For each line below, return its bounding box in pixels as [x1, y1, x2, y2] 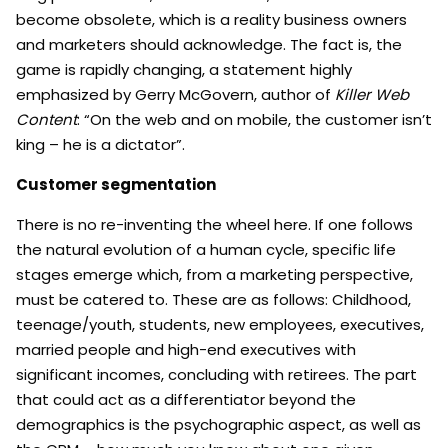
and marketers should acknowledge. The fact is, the [16, 34, 402, 56]
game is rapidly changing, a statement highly [16, 59, 352, 81]
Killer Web [335, 84, 409, 106]
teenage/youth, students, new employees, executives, [16, 314, 424, 336]
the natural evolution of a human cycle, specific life [16, 239, 396, 261]
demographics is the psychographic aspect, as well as [16, 414, 421, 436]
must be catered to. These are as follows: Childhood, [16, 289, 411, 311]
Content [16, 109, 77, 131]
